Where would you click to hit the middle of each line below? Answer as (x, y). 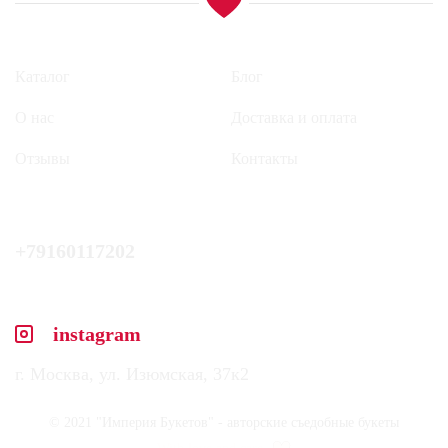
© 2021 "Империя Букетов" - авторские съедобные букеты (224, 422)
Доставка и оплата (294, 117)
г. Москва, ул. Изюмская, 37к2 (132, 374)
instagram (97, 334)
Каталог (42, 76)
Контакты (264, 158)
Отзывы (42, 158)
